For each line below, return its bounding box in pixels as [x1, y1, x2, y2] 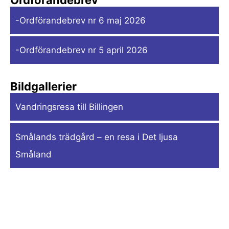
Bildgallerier [10, 80, 77, 94]
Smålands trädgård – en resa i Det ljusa [15, 131, 178, 142]
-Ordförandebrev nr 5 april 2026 [15, 45, 148, 56]
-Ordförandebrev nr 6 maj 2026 [15, 15, 146, 26]
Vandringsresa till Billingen [15, 102, 123, 112]
